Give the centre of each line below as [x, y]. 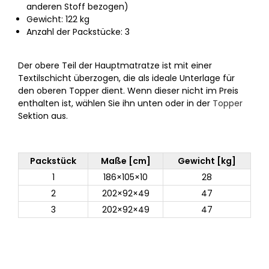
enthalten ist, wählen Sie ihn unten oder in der [115, 103]
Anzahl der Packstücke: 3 [78, 32]
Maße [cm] [125, 161]
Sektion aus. [43, 116]
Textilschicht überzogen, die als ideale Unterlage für [126, 78]
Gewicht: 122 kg [58, 19]
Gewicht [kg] [207, 161]
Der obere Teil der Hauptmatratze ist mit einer [115, 65]
